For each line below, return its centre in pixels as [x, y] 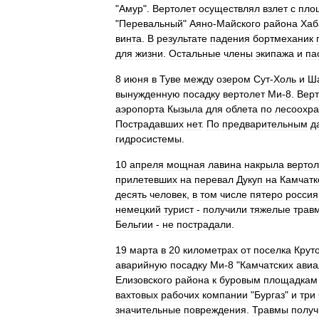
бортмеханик [283, 38]
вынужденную [148, 94]
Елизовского [144, 280]
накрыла [264, 164]
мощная [186, 164]
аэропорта [140, 109]
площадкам [291, 280]
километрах [210, 250]
